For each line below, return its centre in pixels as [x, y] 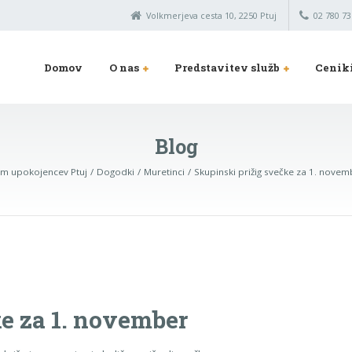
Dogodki [115, 171]
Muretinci [165, 171]
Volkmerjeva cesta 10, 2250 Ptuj [211, 15]
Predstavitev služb [227, 67]
